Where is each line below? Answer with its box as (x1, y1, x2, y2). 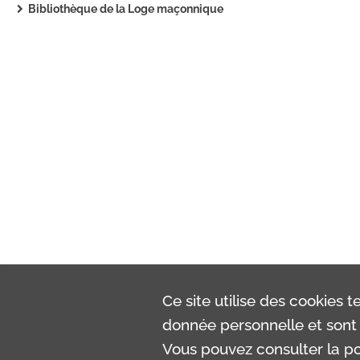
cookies (288, 291, 343, 309)
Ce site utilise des (162, 291, 289, 309)
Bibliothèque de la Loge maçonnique (28, 2, 223, 15)
